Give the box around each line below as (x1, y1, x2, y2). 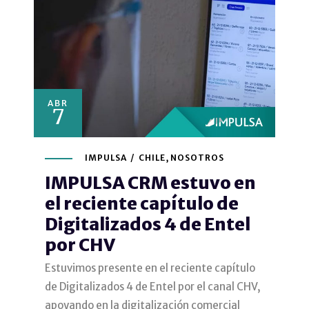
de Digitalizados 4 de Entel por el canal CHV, (45, 279, 261, 293)
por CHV (45, 233, 115, 256)
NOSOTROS (170, 152, 225, 163)
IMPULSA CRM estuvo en (45, 171, 256, 194)
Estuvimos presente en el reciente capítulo (45, 261, 255, 275)
